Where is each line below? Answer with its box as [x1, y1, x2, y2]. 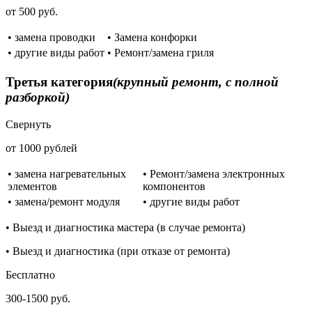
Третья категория [6, 74, 113, 89]
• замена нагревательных [8, 167, 126, 180]
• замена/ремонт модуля [8, 195, 120, 208]
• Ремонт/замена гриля [107, 47, 214, 59]
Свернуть [6, 118, 51, 130]
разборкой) [6, 89, 70, 104]
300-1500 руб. [6, 292, 70, 304]
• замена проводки [8, 31, 95, 44]
